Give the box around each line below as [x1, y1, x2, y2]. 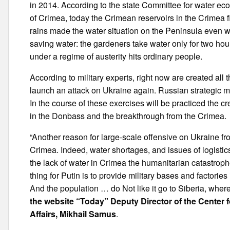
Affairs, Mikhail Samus [30, 208, 117, 220]
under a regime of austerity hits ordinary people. [30, 50, 203, 62]
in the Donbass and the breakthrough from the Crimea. [30, 110, 227, 122]
